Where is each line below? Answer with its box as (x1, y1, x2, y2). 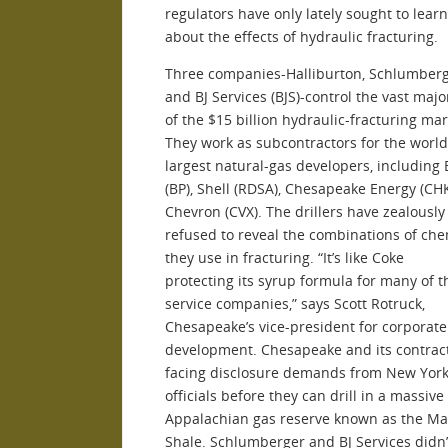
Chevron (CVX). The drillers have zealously (165, 201, 445, 221)
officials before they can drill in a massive (165, 385, 444, 405)
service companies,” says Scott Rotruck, (165, 293, 425, 313)
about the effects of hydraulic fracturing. (165, 26, 438, 46)
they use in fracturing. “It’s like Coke (165, 247, 404, 267)
